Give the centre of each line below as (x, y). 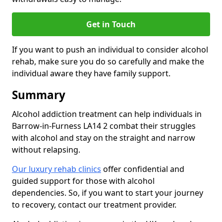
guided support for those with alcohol (83, 181)
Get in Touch (111, 25)
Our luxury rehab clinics (56, 169)
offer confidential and (143, 169)
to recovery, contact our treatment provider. (94, 205)
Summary (39, 95)
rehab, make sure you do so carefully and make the (108, 62)
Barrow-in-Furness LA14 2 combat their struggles (104, 126)
